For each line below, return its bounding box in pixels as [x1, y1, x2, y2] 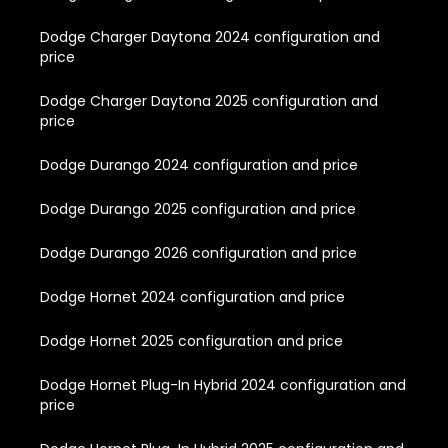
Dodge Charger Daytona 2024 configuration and [40, 26, 380, 47]
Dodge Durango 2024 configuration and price [40, 154, 358, 175]
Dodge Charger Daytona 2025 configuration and [40, 90, 378, 111]
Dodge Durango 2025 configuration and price [40, 198, 356, 219]
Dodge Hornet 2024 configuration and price [40, 286, 345, 307]
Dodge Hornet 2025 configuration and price [40, 330, 343, 351]
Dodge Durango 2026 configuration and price [40, 242, 357, 263]
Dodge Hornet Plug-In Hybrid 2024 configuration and [40, 374, 406, 395]
